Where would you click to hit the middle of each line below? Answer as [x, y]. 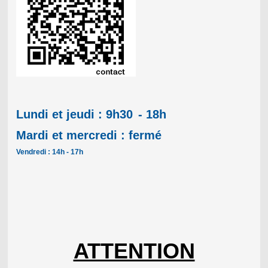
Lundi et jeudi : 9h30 [76, 115]
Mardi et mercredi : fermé [89, 135]
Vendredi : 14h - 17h [49, 152]
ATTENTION [134, 251]
